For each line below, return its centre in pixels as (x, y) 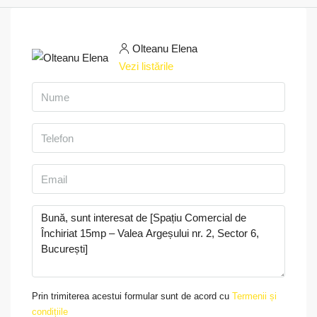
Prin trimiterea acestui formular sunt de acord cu (132, 296)
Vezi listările (146, 66)
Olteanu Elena (165, 48)
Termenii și (254, 296)
